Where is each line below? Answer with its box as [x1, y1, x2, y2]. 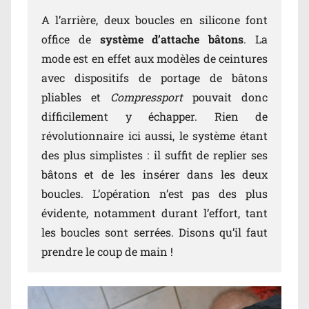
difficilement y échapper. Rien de [41, 109, 268, 124]
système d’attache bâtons [99, 32, 244, 47]
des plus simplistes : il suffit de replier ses [41, 148, 268, 163]
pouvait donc [192, 90, 268, 105]
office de [41, 32, 100, 47]
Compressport [110, 90, 192, 105]
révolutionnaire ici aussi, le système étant [41, 128, 268, 143]
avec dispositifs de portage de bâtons [41, 70, 268, 86]
